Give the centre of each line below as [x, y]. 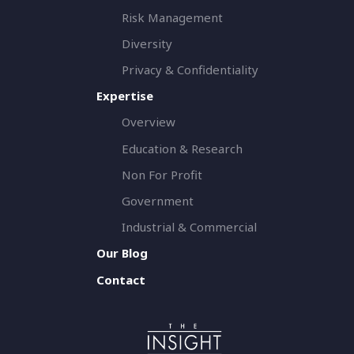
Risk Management [172, 17]
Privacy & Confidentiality [190, 70]
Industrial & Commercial [189, 227]
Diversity [147, 43]
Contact [121, 279]
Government [157, 201]
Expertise [124, 96]
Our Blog [122, 253]
